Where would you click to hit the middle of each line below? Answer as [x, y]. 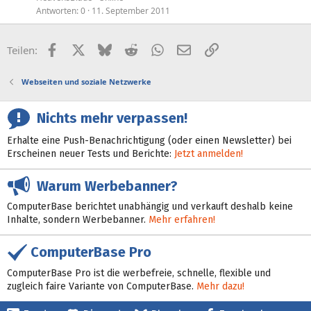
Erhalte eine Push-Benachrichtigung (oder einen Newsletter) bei [149, 140]
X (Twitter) [109, 48]
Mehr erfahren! [182, 220]
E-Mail [205, 48]
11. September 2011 [131, 10]
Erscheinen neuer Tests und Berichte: [91, 153]
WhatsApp [188, 48]
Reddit [152, 48]
